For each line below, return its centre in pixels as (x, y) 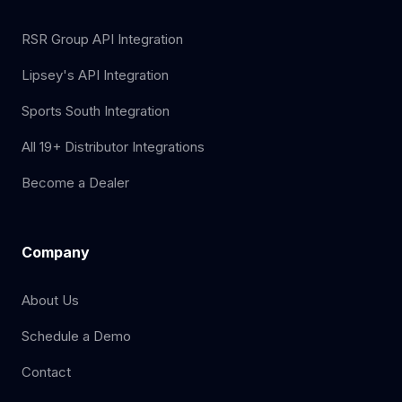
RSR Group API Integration (102, 39)
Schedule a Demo (76, 336)
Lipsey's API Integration (95, 75)
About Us (50, 300)
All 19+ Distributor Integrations (113, 147)
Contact (46, 372)
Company (56, 252)
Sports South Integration (96, 111)
